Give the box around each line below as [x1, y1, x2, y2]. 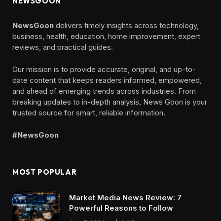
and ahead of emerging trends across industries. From [12, 86, 196, 96]
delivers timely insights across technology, [54, 20, 199, 30]
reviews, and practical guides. [12, 42, 113, 52]
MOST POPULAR [12, 167, 77, 177]
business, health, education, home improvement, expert [12, 31, 200, 41]
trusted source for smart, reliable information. [12, 108, 165, 117]
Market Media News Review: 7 [69, 192, 182, 202]
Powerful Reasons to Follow [69, 203, 173, 213]
